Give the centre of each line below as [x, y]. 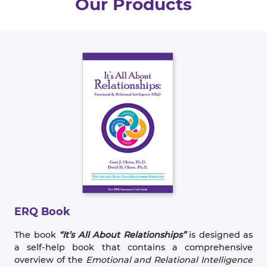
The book [37, 235]
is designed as [219, 235]
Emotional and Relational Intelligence [169, 260]
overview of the [50, 260]
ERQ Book [42, 211]
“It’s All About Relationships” [122, 235]
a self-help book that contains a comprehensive [133, 247]
